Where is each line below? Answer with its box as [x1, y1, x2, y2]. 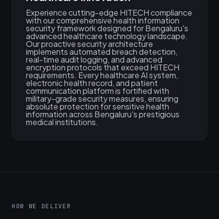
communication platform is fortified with [26, 86, 169, 96]
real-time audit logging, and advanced [26, 54, 162, 65]
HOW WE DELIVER [12, 202, 71, 210]
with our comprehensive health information [26, 15, 179, 25]
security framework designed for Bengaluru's [26, 23, 188, 33]
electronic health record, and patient [26, 78, 158, 88]
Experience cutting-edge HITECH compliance [26, 7, 192, 18]
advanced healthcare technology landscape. [26, 31, 188, 41]
